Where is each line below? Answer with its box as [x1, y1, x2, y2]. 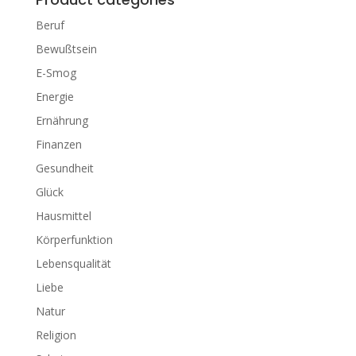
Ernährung [35, 113, 88, 129]
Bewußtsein [35, 41, 97, 57]
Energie [35, 89, 74, 105]
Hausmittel [35, 208, 91, 224]
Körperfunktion [35, 232, 113, 248]
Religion [35, 327, 76, 343]
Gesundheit [35, 161, 94, 176]
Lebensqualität [35, 256, 111, 272]
